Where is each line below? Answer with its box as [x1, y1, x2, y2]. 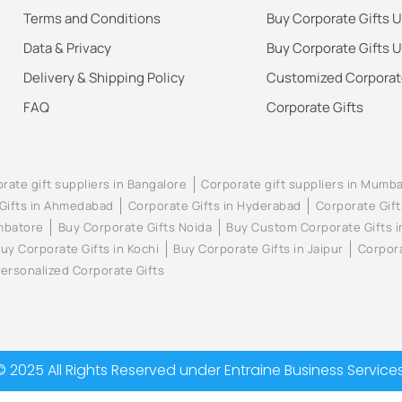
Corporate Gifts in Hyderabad [127, 197, 301, 214]
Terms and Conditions [23, 9, 162, 29]
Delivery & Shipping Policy [23, 68, 186, 88]
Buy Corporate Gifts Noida [57, 219, 213, 236]
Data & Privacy [23, 39, 112, 58]
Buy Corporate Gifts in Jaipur [173, 240, 344, 258]
